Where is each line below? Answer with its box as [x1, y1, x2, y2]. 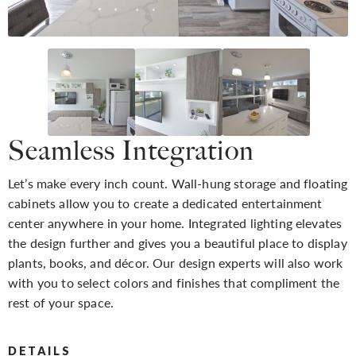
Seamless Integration [8, 133, 255, 167]
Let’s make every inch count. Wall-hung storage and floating [8, 174, 348, 192]
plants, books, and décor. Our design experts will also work [8, 253, 343, 271]
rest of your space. [8, 293, 114, 311]
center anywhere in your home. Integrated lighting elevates [8, 214, 342, 231]
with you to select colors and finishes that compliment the [8, 273, 340, 291]
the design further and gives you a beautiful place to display [8, 234, 347, 251]
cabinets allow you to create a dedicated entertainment [8, 194, 323, 211]
